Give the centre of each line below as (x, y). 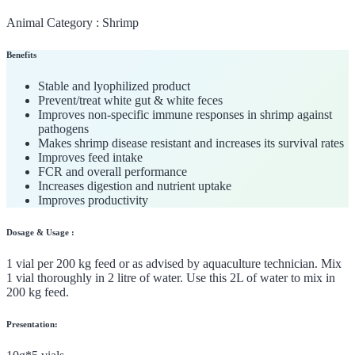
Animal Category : (53, 23)
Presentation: (32, 324)
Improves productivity (93, 200)
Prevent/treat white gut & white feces (130, 100)
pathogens (63, 128)
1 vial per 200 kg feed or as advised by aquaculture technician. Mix (174, 263)
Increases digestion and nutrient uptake (135, 185)
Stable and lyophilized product (114, 86)
